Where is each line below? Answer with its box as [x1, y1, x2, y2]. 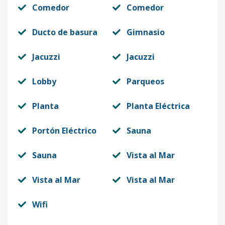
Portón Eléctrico [32, 125, 96, 136]
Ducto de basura [32, 27, 97, 38]
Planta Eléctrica [127, 100, 190, 111]
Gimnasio [127, 27, 165, 38]
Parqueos [127, 76, 164, 87]
